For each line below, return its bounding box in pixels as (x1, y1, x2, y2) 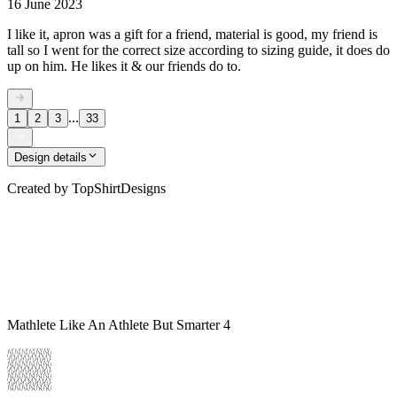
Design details (14, 151, 87, 165)
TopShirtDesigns (72, 181, 166, 197)
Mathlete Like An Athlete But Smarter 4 (7, 317, 230, 333)
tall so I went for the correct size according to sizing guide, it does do (7, 43, 390, 58)
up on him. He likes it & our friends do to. (7, 58, 241, 74)
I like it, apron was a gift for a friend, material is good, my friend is (7, 27, 378, 43)
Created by (7, 181, 68, 197)
